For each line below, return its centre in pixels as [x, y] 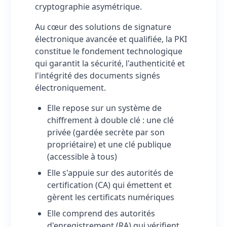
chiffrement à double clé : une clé [110, 120]
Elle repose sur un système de [104, 108]
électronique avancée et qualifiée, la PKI [111, 39]
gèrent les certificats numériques [111, 197]
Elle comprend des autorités [101, 213]
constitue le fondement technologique [109, 51]
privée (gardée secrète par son [106, 132]
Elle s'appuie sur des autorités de [110, 173]
